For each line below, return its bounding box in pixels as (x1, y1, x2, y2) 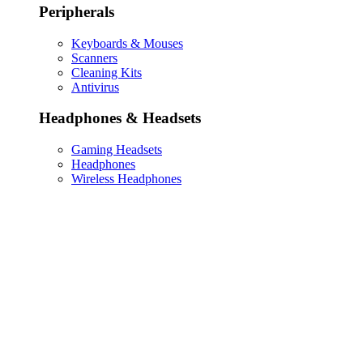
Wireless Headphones (71, 172, 181, 186)
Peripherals (39, 2, 114, 20)
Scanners (71, 50, 117, 65)
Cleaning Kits (71, 65, 142, 79)
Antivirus (71, 79, 119, 94)
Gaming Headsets (71, 143, 162, 157)
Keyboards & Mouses (71, 36, 183, 50)
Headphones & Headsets (39, 109, 201, 127)
